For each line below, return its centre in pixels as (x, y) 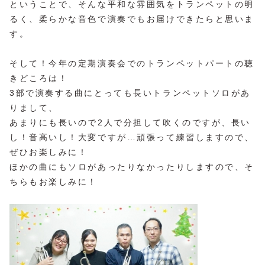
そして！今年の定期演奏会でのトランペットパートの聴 (132, 63)
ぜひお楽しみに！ (49, 152)
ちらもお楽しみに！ (54, 181)
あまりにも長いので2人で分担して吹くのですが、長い (130, 122)
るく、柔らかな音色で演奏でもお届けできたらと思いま (132, 19)
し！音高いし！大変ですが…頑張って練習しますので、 (132, 137)
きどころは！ (39, 78)
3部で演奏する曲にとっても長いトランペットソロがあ (130, 93)
